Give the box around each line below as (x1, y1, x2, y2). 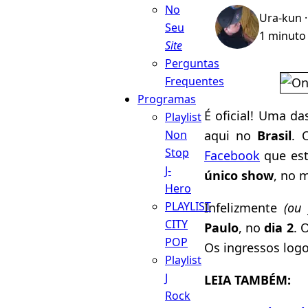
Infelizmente (204, 199, 277, 216)
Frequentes (165, 73, 224, 89)
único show (204, 166, 274, 184)
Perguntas (165, 55, 219, 71)
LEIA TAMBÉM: (204, 271, 291, 288)
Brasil (257, 126, 292, 144)
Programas (137, 91, 196, 107)
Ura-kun (259, 10, 302, 25)
